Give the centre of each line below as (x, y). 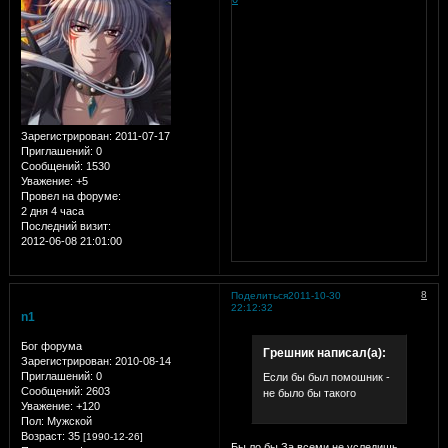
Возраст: (42, 436)
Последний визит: (65, 226)
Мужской (67, 421)
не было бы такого (309, 392)
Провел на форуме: (70, 196)
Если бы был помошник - (326, 376)
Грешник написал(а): (324, 353)
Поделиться (259, 296)
